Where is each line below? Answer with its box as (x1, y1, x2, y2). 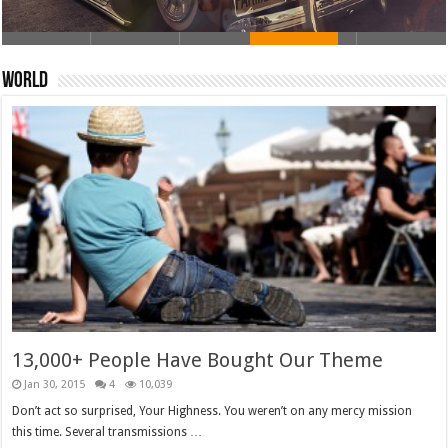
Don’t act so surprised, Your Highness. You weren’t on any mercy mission (12, 403, 413, 418)
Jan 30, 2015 (24, 377, 86, 391)
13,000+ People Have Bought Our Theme (12, 347, 384, 372)
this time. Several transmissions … (12, 424, 203, 439)
